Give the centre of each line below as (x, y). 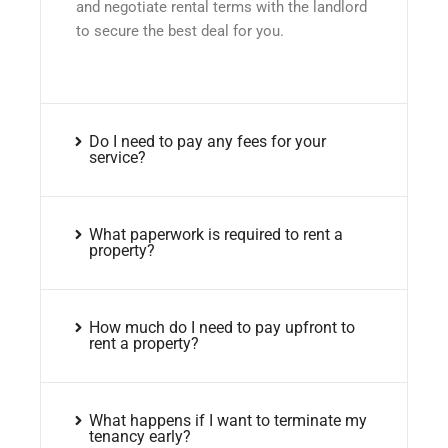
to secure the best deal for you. (180, 30)
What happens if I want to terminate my (227, 421)
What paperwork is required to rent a (215, 235)
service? (117, 158)
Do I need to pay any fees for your (207, 142)
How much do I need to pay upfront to (221, 328)
